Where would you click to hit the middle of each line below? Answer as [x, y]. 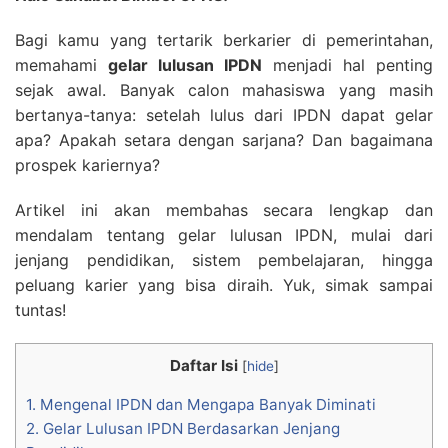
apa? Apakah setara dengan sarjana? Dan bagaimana [224, 139]
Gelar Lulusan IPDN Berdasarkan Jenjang [189, 429]
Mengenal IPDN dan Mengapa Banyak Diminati [206, 405]
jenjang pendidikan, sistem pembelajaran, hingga [224, 259]
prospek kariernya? [87, 164]
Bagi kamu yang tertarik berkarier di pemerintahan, [224, 39]
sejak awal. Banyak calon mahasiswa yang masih [224, 89]
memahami [61, 64]
